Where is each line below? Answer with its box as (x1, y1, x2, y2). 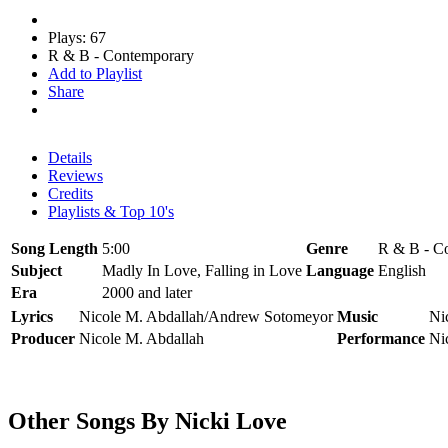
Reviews (48, 166, 103, 184)
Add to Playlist (48, 64, 142, 82)
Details (48, 148, 92, 166)
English (378, 261, 426, 279)
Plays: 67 (48, 28, 106, 46)
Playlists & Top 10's (48, 202, 174, 220)
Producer (11, 329, 75, 347)
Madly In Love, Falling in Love (102, 261, 302, 279)
